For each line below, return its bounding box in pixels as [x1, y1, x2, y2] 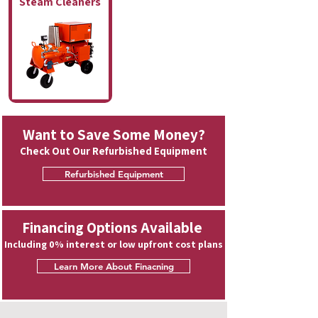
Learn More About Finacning [53, 261, 174, 272]
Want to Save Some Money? [22, 125, 205, 144]
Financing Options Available [22, 218, 205, 237]
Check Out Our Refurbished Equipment [20, 144, 207, 158]
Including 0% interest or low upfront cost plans [4, 238, 223, 251]
